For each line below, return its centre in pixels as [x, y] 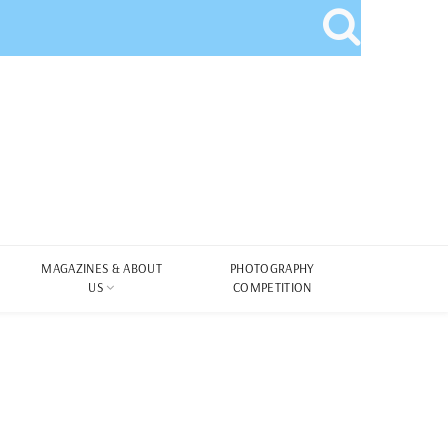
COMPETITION [272, 287]
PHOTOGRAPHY [272, 268]
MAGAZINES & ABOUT [101, 268]
